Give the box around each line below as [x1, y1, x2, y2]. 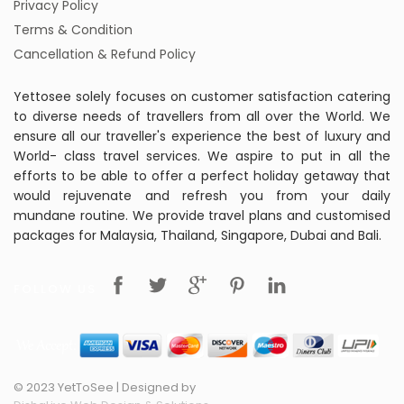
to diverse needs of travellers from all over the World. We [14, 106, 390, 125]
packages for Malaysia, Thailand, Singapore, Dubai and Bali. [14, 225, 381, 244]
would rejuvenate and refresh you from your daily [14, 186, 390, 205]
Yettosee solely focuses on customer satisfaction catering [14, 87, 390, 106]
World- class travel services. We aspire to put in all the [14, 146, 390, 165]
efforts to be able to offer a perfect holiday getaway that [14, 166, 390, 185]
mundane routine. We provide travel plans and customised [14, 206, 390, 225]
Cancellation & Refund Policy [14, 44, 196, 63]
